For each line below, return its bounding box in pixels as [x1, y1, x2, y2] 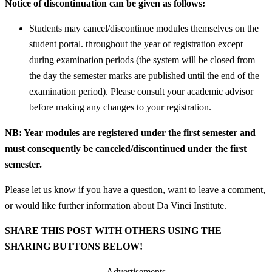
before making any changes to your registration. [29, 102, 211, 113]
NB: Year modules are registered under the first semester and [5, 127, 256, 138]
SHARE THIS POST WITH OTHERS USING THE [5, 225, 222, 236]
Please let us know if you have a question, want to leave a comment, [5, 184, 265, 195]
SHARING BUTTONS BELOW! [5, 241, 143, 252]
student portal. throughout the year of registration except [29, 39, 243, 50]
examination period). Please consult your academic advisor [29, 86, 253, 97]
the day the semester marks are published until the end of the [29, 70, 259, 81]
